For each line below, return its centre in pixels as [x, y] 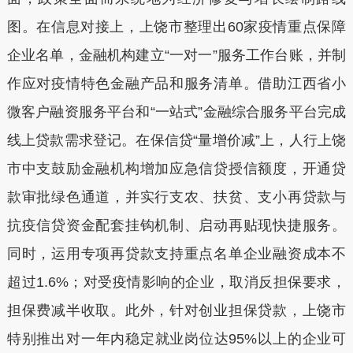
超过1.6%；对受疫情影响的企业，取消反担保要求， [176, 282]
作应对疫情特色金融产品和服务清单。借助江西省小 [176, 83]
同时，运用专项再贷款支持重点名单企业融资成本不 [176, 253]
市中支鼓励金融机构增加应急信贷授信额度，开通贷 [176, 168]
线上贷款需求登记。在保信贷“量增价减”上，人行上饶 [176, 140]
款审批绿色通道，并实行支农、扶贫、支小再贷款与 [176, 197]
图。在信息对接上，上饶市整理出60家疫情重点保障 [176, 26]
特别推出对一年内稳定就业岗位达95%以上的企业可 [176, 338]
